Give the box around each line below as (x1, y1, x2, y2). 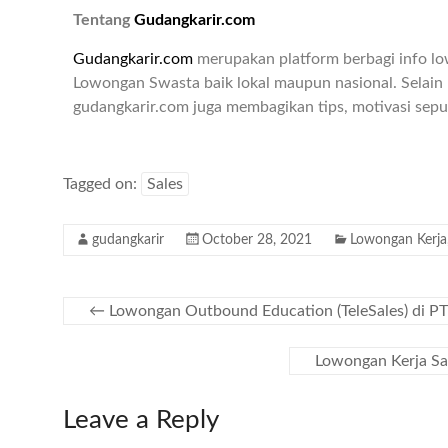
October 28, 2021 (202, 233, 312, 248)
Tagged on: (63, 176, 141, 193)
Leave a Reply (63, 407, 219, 434)
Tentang (73, 12, 134, 29)
